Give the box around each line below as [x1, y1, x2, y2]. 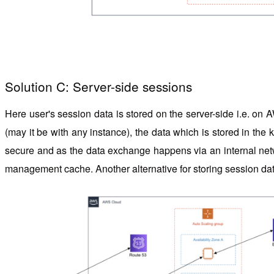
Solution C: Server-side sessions [5, 76, 196, 95]
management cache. [5, 161, 93, 176]
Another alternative [93, 161, 180, 176]
